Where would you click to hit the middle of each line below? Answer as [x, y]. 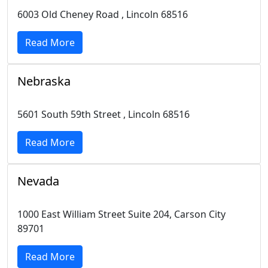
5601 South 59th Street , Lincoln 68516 [103, 114]
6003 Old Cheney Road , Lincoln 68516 [103, 14]
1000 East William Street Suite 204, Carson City [121, 214]
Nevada [38, 181]
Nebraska [44, 81]
